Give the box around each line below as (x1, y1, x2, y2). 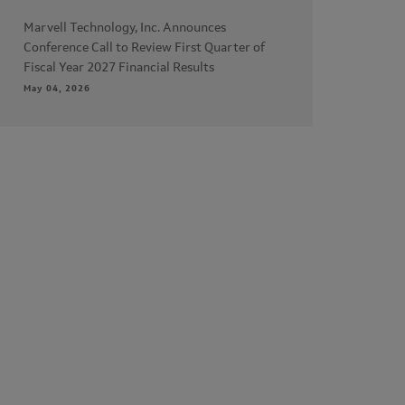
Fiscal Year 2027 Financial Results (24, 61, 214, 74)
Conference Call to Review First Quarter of (24, 42, 265, 54)
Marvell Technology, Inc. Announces (24, 22, 226, 34)
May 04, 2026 (24, 84, 90, 93)
